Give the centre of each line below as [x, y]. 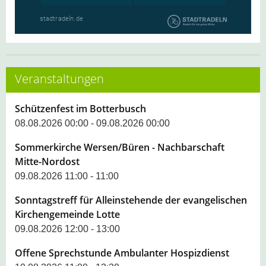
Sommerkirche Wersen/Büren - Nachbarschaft [120, 147]
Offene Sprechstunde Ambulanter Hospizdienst [122, 253]
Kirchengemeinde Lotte [67, 214]
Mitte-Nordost [47, 161]
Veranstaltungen [59, 78]
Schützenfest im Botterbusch [80, 108]
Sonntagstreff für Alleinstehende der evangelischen [131, 200]
